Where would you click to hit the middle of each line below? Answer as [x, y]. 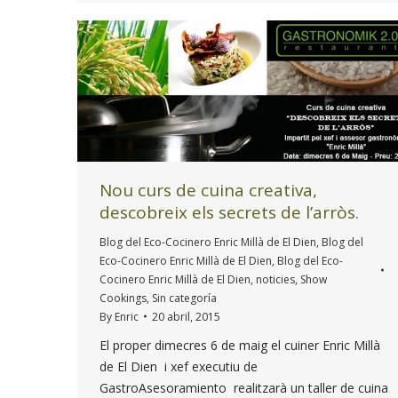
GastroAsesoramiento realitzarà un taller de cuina [244, 387]
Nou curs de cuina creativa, [208, 190]
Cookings [123, 298]
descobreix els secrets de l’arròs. [229, 212]
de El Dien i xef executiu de [179, 366]
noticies [275, 279]
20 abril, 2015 [186, 316]
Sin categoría [184, 298]
